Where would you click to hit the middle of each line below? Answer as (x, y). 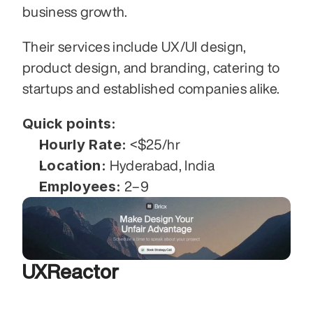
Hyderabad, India (161, 165)
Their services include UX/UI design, (134, 46)
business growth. (77, 11)
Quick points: (70, 123)
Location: (73, 165)
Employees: (80, 186)
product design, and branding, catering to (151, 67)
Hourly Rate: (83, 144)
